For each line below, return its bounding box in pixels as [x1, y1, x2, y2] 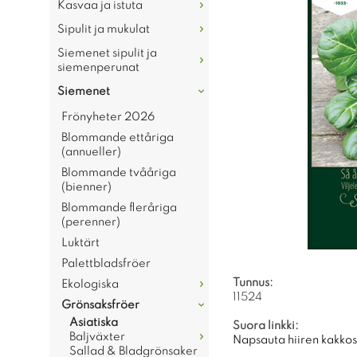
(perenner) [61, 217, 120, 228]
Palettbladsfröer [61, 258, 151, 269]
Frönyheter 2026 [61, 112, 155, 123]
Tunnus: [233, 277, 273, 288]
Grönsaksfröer [61, 300, 139, 311]
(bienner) [61, 182, 112, 193]
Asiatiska [69, 317, 118, 328]
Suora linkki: [233, 320, 299, 331]
